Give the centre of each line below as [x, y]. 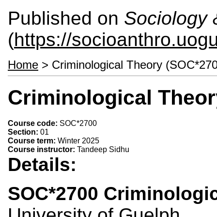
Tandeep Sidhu [103, 149]
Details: [45, 164]
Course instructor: [42, 149]
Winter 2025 [78, 140]
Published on [66, 18]
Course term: [33, 140]
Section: [24, 132]
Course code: [34, 123]
